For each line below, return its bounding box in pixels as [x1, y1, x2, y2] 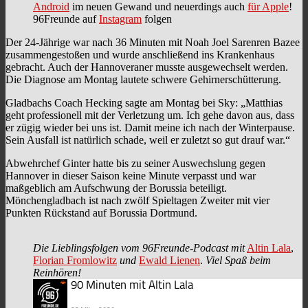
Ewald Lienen [139, 254, 200, 266]
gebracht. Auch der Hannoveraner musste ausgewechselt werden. [5, 60, 288, 73]
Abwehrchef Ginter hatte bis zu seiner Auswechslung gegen [5, 157, 265, 169]
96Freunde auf [33, 12, 99, 25]
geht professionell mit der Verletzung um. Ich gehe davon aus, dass [5, 109, 294, 121]
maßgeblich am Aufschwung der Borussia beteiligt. [5, 181, 227, 194]
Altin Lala [247, 241, 291, 254]
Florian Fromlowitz [33, 254, 117, 266]
